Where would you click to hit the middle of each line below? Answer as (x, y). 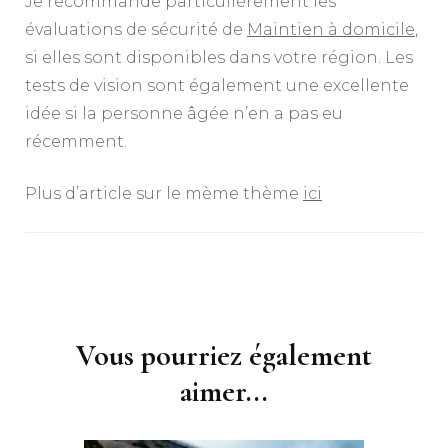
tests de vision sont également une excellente (217, 85)
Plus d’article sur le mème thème (164, 193)
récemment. (76, 141)
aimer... (224, 391)
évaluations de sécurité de (136, 29)
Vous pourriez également (224, 355)
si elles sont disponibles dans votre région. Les (219, 57)
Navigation (93, 285)
